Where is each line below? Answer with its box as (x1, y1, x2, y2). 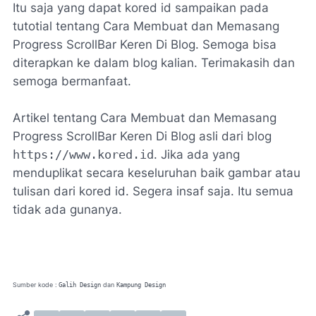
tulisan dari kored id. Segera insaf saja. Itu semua (13, 183, 293, 198)
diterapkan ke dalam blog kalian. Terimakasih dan (13, 55, 295, 70)
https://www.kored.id (13, 147, 154, 162)
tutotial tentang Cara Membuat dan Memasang (13, 18, 279, 33)
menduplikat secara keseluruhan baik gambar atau (13, 165, 300, 180)
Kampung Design (116, 281, 166, 288)
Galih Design (59, 281, 101, 288)
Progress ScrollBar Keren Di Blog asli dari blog (13, 128, 272, 143)
